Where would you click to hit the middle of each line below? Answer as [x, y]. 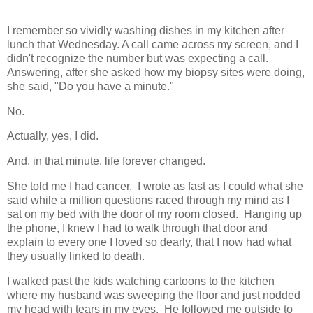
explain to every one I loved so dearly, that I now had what [149, 242]
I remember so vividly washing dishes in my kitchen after [146, 30]
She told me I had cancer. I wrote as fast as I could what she [155, 186]
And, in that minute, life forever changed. [106, 161]
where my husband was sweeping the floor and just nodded [154, 295]
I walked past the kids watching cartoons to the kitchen [141, 281]
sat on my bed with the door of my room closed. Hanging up [154, 214]
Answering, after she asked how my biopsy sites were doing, [156, 72]
